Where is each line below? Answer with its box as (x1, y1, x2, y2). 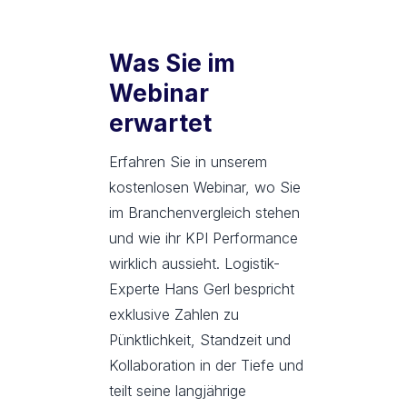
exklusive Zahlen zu (109, 304, 239, 323)
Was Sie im (109, 48, 235, 77)
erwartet (109, 108, 212, 137)
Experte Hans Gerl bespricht (109, 279, 294, 298)
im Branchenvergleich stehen (109, 203, 300, 222)
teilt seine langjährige (109, 381, 246, 400)
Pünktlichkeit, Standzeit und (109, 330, 291, 349)
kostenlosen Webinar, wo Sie (109, 177, 301, 196)
